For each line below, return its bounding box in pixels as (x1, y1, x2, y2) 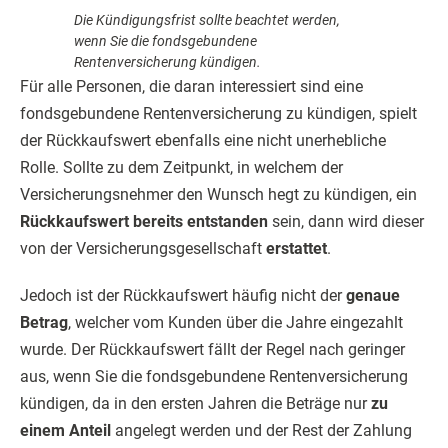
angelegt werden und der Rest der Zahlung (111, 421, 412, 441)
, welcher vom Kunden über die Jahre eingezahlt (68, 313, 403, 333)
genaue (346, 286, 400, 306)
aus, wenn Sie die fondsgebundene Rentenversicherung (20, 367, 408, 387)
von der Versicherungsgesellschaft (20, 239, 266, 259)
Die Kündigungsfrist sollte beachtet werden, (74, 12, 340, 29)
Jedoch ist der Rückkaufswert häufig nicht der (20, 286, 346, 306)
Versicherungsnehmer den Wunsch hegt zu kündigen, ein (20, 185, 417, 205)
